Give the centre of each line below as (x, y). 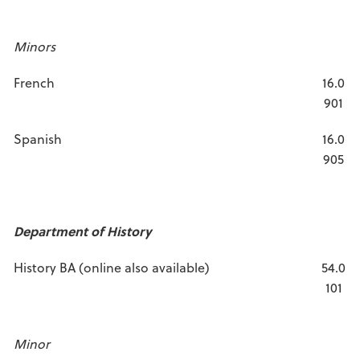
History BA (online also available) (112, 267)
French (34, 82)
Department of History (82, 231)
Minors (35, 46)
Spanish (38, 139)
